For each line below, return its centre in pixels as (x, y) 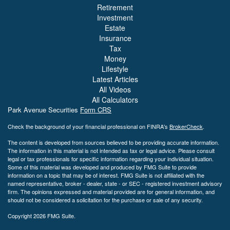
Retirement (115, 7)
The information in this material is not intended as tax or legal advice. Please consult (111, 150)
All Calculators (115, 99)
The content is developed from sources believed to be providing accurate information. (113, 142)
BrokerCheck (186, 126)
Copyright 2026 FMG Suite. (42, 215)
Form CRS (96, 109)
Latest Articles (115, 79)
